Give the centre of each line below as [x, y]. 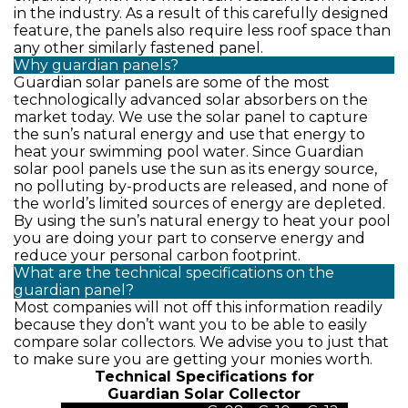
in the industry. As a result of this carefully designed [201, 13]
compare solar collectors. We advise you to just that [201, 342]
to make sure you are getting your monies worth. [193, 359]
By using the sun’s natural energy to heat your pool [202, 221]
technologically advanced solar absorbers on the [191, 100]
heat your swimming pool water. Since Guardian [189, 152]
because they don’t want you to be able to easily [190, 325]
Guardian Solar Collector [204, 394]
